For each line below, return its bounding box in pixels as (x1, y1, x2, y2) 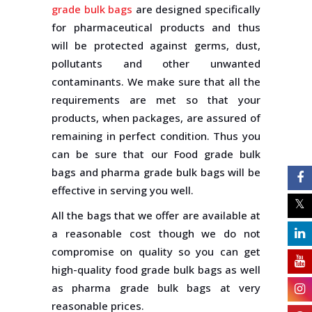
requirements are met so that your (52, 93, 260, 107)
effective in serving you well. (52, 183, 194, 197)
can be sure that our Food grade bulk (52, 147, 260, 161)
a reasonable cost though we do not (52, 226, 260, 240)
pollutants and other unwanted (52, 56, 260, 70)
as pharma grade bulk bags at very (52, 281, 260, 295)
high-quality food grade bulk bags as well (52, 263, 260, 276)
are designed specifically (132, 2, 261, 16)
